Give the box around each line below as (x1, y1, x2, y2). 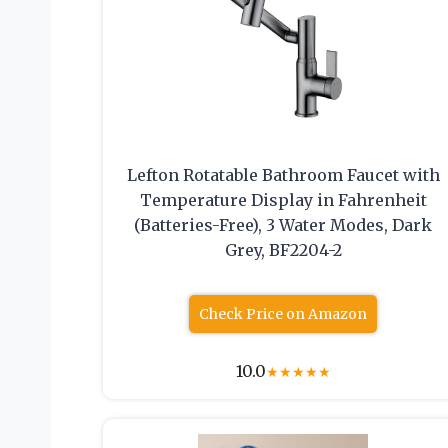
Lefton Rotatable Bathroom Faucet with (126, 165, 440, 186)
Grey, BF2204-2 (224, 240, 342, 261)
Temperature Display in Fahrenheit (139, 190, 427, 211)
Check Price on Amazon (199, 305, 368, 324)
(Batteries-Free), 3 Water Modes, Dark (134, 215, 433, 236)
